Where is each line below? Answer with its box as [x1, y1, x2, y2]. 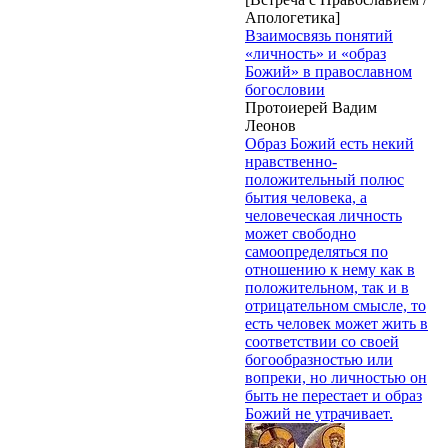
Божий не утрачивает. [245, 404, 393, 422]
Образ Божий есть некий [245, 134, 414, 152]
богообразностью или [245, 350, 393, 368]
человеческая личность [245, 206, 402, 224]
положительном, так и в [245, 278, 409, 296]
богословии [245, 80, 325, 98]
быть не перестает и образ [245, 386, 422, 404]
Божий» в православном [245, 62, 412, 80]
